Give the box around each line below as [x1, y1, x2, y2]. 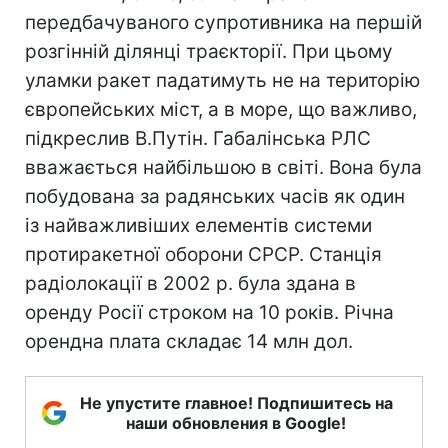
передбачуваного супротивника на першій [25, 11, 422, 34]
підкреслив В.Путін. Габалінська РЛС [25, 127, 371, 150]
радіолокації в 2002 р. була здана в [25, 272, 356, 295]
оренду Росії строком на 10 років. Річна [25, 301, 394, 324]
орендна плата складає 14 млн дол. [25, 330, 353, 353]
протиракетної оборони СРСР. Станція [25, 243, 382, 266]
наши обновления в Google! [126, 413, 346, 433]
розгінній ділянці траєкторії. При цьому [25, 40, 393, 63]
